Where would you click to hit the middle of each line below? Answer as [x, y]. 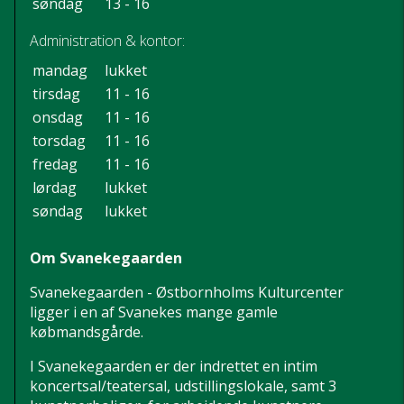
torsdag [59, 140]
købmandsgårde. [87, 331]
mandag [60, 70]
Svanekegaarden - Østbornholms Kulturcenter [187, 292]
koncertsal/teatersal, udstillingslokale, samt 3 [183, 386]
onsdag [58, 117]
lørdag [55, 187]
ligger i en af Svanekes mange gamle [154, 312]
